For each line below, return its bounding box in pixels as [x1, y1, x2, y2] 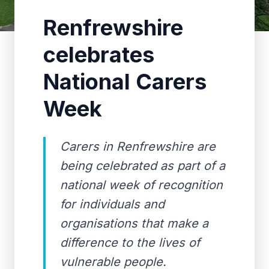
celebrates [43, 41, 154, 68]
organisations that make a [60, 216, 208, 231]
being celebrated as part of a [60, 159, 225, 173]
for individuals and [60, 197, 165, 211]
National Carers [43, 68, 207, 95]
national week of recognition [60, 178, 223, 192]
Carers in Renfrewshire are [60, 139, 216, 154]
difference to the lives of [60, 235, 200, 250]
